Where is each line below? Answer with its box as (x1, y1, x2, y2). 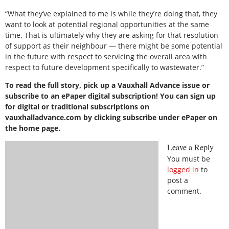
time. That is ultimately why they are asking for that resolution (5, 30, 218, 40)
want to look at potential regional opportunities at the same (5, 19, 209, 29)
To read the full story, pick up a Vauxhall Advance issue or (5, 80, 210, 90)
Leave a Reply (167, 141, 214, 152)
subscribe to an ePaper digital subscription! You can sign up (5, 91, 216, 101)
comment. (167, 186, 201, 196)
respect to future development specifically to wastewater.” (5, 62, 204, 72)
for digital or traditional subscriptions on (5, 102, 149, 112)
